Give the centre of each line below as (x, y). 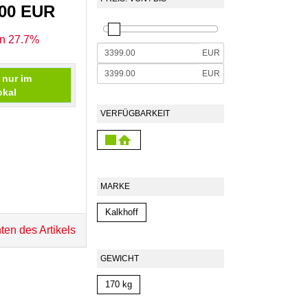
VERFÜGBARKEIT (135, 113)
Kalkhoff (122, 213)
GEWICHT (120, 259)
